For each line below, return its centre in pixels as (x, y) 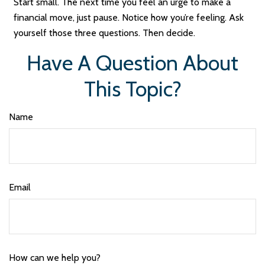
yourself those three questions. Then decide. (105, 33)
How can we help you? (55, 258)
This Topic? (132, 89)
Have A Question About (132, 63)
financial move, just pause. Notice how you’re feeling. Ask (129, 18)
